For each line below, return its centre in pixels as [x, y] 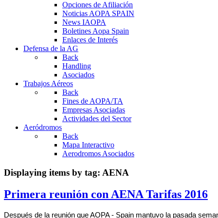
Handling [77, 66]
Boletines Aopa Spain [96, 31]
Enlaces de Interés [90, 40]
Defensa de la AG [51, 49]
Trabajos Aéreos [48, 84]
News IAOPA [84, 22]
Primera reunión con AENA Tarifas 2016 [106, 194]
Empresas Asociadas [94, 110]
